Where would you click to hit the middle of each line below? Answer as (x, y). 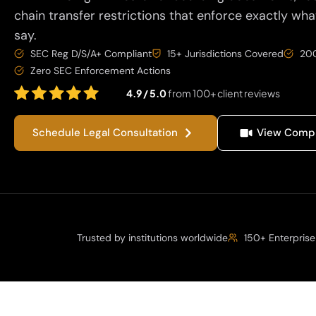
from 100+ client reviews (224, 93)
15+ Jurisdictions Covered (225, 54)
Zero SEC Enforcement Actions (100, 71)
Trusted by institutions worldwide (153, 238)
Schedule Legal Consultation (105, 133)
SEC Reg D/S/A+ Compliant (91, 54)
